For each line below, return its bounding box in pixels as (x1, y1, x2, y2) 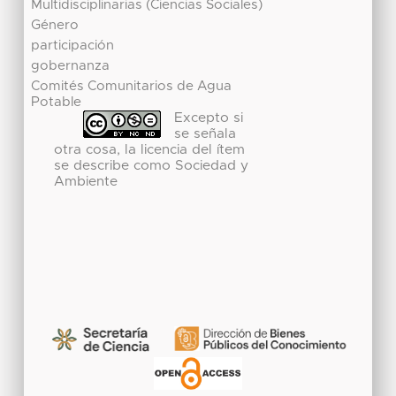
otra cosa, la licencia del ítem (53, 142, 245, 156)
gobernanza (31, 58, 110, 72)
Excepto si (174, 110, 244, 125)
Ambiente (53, 175, 118, 189)
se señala (174, 126, 237, 141)
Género (31, 18, 80, 32)
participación (31, 38, 115, 52)
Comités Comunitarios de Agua (31, 79, 232, 93)
